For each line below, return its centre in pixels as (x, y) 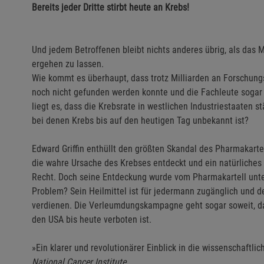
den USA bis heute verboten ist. (92, 220)
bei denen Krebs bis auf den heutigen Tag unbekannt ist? (140, 121)
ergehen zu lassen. (68, 64)
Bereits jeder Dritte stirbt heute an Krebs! (110, 7)
